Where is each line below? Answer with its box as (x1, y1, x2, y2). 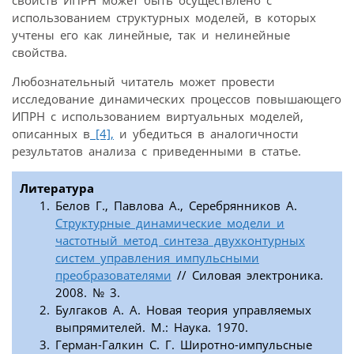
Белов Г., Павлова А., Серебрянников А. (55, 197, 297, 213)
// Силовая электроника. (171, 266, 323, 283)
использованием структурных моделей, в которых (12, 9, 316, 25)
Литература (20, 179, 94, 196)
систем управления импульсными (55, 249, 259, 265)
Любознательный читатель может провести (12, 73, 275, 89)
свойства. (12, 43, 67, 60)
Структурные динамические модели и (55, 214, 284, 231)
